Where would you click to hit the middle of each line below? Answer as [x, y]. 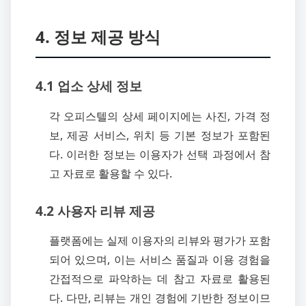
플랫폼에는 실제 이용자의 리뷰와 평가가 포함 [160, 241]
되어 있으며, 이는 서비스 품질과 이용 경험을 [160, 260]
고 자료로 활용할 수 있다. [111, 173]
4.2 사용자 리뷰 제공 [95, 210]
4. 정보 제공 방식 [98, 36]
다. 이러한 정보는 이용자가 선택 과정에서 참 [160, 154]
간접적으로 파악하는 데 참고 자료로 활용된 [160, 279]
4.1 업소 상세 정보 [89, 85]
